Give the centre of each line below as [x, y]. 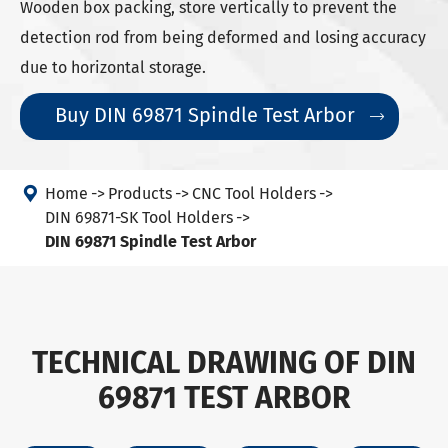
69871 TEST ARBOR [224, 398]
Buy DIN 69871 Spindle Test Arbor [207, 115]
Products [140, 193]
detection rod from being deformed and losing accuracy [223, 37]
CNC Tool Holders [254, 193]
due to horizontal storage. [113, 67]
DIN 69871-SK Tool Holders [139, 217]
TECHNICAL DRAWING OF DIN [224, 363]
